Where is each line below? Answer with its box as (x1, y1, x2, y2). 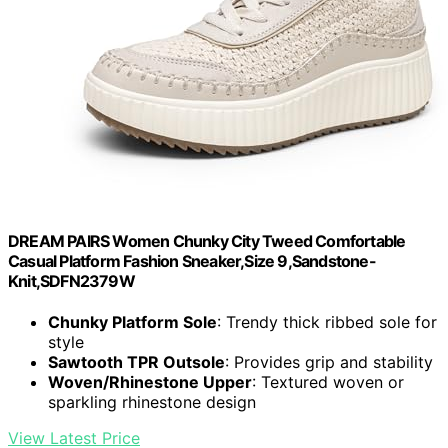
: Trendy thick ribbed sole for (217, 312, 437, 332)
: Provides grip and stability (225, 352, 433, 372)
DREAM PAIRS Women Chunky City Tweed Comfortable (8, 230, 406, 251)
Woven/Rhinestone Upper (48, 372, 252, 392)
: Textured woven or (252, 372, 404, 392)
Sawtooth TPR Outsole (48, 352, 225, 372)
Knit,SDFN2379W (8, 270, 135, 291)
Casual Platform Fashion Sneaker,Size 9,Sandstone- (8, 250, 376, 271)
